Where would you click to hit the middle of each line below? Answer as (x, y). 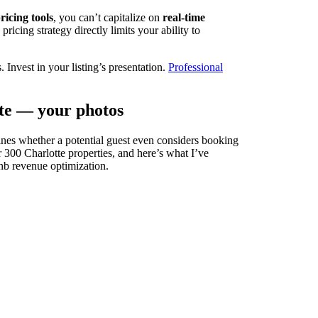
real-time (184, 18)
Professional (196, 67)
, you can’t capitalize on (108, 18)
